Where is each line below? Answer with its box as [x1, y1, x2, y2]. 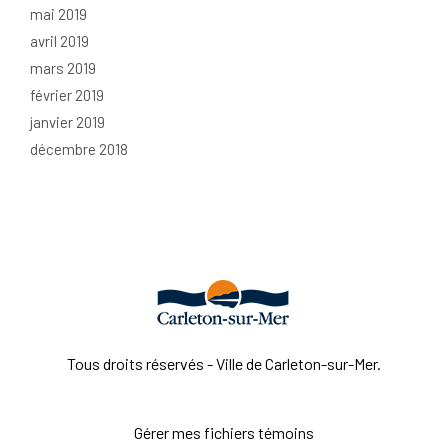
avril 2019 [30, 32, 89, 51]
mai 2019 [30, 5, 87, 24]
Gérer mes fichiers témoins [134, 423, 314, 443]
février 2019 [30, 86, 104, 105]
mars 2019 [30, 59, 96, 78]
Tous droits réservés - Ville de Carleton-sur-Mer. [67, 353, 381, 373]
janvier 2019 [30, 113, 105, 132]
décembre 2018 [30, 140, 128, 159]
